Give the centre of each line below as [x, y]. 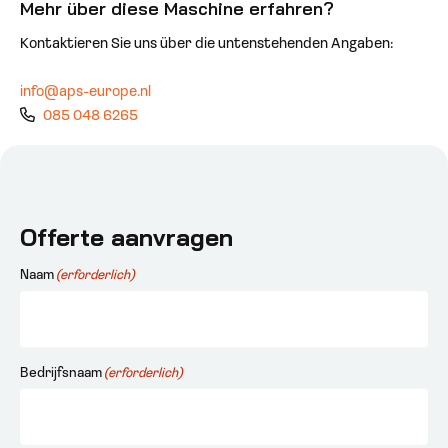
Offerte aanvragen [126, 237]
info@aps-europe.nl [85, 92]
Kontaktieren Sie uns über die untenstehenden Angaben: [206, 44]
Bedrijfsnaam [61, 373]
